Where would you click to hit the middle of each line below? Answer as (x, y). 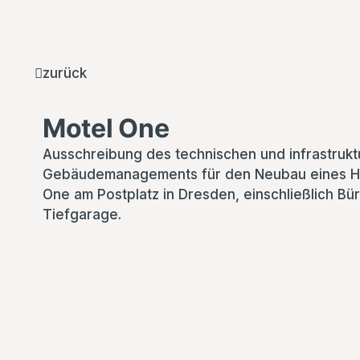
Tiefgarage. (82, 215)
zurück (65, 73)
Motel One (106, 128)
